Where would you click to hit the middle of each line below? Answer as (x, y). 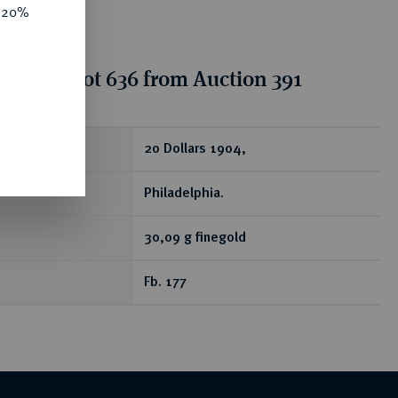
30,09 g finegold (195, 238)
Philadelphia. (184, 194)
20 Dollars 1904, (195, 149)
